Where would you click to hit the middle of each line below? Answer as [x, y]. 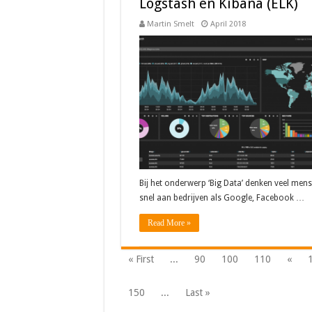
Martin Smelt [170, 24]
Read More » [169, 223]
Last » [197, 293]
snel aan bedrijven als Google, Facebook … [221, 198]
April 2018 [228, 24]
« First [141, 259]
